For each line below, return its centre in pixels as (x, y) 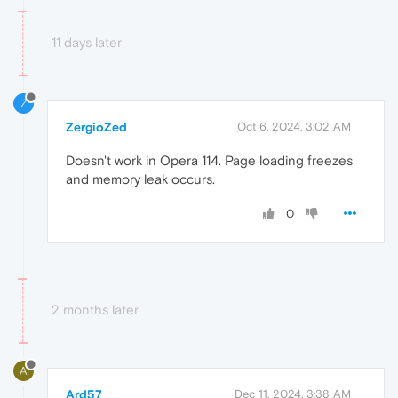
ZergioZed (96, 127)
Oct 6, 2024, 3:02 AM (294, 127)
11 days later (87, 43)
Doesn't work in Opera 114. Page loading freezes (209, 161)
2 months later (95, 310)
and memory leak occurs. (140, 179)
